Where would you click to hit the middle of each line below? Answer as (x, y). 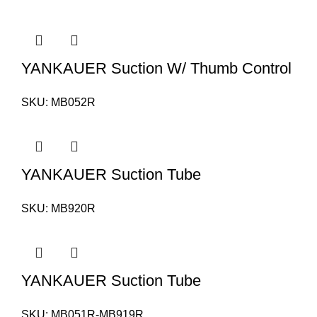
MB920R (73, 209)
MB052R (73, 103)
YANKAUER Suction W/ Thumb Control (156, 69)
